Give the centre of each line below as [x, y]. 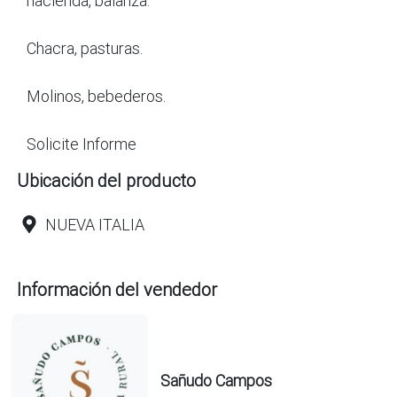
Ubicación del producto [106, 180]
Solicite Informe [82, 144]
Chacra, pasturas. [85, 48]
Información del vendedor [117, 289]
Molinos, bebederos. [96, 96]
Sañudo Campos [216, 381]
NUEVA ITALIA [95, 224]
